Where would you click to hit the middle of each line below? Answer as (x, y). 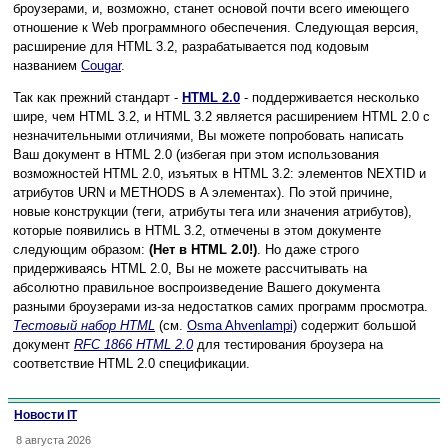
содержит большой (356, 326)
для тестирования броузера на (288, 345)
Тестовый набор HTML (84, 326)
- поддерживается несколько (329, 98)
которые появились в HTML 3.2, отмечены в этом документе (197, 231)
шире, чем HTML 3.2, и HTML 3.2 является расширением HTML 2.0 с (221, 117)
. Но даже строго (308, 250)
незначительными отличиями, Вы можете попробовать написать (208, 136)
